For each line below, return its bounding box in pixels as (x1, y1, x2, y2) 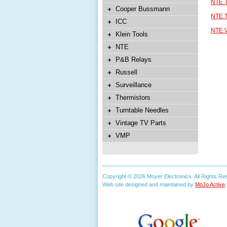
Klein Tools (116, 30, 148, 38)
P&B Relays (116, 56, 152, 63)
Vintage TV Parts (116, 119, 166, 127)
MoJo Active (195, 181, 225, 187)
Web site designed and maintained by (102, 181, 195, 187)
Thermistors (116, 94, 150, 101)
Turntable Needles (116, 106, 169, 114)
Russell (116, 68, 137, 76)
